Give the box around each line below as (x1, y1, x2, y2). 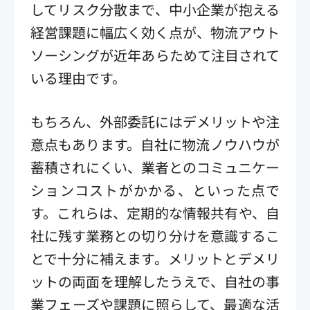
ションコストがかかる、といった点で (30, 179, 280, 200)
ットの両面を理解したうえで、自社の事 (30, 271, 280, 291)
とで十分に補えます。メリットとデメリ (30, 248, 280, 268)
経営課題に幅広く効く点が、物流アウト (30, 21, 280, 42)
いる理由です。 (30, 67, 126, 88)
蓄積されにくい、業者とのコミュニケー (30, 156, 280, 177)
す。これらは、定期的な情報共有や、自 (30, 202, 280, 223)
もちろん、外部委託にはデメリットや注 (30, 111, 280, 131)
